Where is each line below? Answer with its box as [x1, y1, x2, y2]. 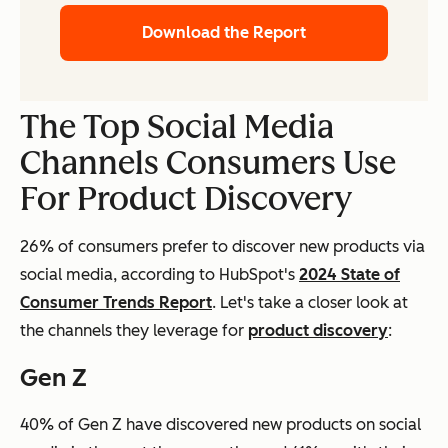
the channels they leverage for [20, 320, 248, 340]
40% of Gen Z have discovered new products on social [20, 414, 421, 434]
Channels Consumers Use [20, 143, 396, 182]
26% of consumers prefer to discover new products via [20, 236, 425, 256]
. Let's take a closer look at [212, 292, 408, 312]
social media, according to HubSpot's [20, 264, 299, 284]
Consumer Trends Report [20, 292, 212, 312]
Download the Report [142, 22, 306, 42]
